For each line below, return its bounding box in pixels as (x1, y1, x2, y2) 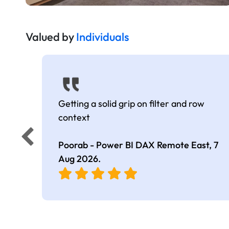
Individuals (76, 30, 129, 44)
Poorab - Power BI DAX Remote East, (58, 139, 214, 151)
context (58, 111, 90, 124)
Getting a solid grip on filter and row (58, 98, 204, 110)
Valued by (26, 30, 76, 44)
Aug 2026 (58, 153, 98, 165)
